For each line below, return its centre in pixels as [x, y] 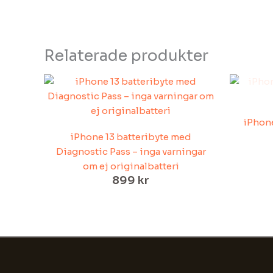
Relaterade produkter [126, 56]
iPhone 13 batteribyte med [131, 137]
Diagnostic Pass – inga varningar [131, 152]
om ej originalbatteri [131, 166]
